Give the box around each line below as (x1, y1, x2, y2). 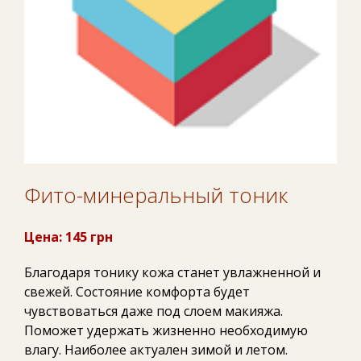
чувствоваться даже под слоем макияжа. (24, 301, 283, 320)
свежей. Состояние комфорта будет (24, 282, 250, 301)
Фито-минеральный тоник (24, 180, 288, 210)
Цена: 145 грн (24, 227, 113, 246)
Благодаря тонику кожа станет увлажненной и (24, 263, 321, 281)
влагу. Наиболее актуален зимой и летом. (24, 340, 288, 359)
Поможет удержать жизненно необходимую (24, 321, 308, 339)
